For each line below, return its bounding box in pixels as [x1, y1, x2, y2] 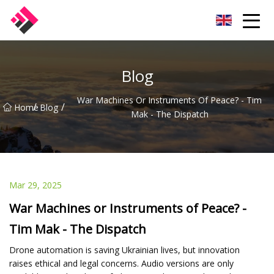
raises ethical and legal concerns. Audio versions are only [9, 257, 234, 269]
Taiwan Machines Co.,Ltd [46, 15, 131, 25]
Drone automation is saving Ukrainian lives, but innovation [9, 243, 240, 256]
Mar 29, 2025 [9, 179, 62, 191]
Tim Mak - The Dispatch [9, 220, 146, 237]
